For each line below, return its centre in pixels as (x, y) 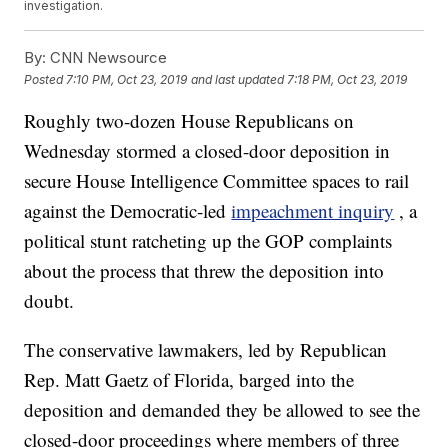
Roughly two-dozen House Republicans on (189, 121)
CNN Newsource (107, 58)
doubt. (49, 301)
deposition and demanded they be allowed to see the (222, 410)
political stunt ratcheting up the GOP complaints (208, 241)
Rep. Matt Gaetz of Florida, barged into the (189, 380)
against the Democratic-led (128, 211)
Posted (45, 79)
